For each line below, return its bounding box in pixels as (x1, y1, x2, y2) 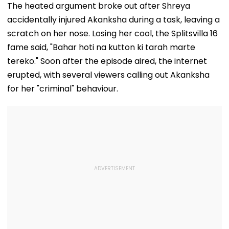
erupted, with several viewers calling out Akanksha (7, 68, 210, 81)
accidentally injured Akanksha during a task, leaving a (7, 13, 220, 26)
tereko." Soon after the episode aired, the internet (7, 55, 207, 67)
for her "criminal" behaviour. (7, 82, 118, 95)
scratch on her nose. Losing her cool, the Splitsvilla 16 (7, 27, 218, 39)
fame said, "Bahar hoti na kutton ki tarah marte (7, 41, 195, 53)
